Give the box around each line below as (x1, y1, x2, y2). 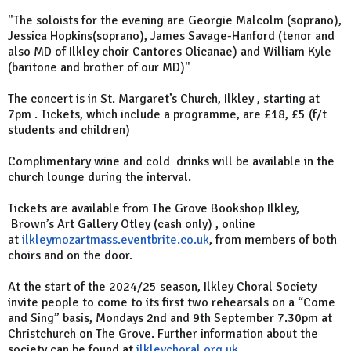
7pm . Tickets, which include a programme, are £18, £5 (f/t (8, 107, 327, 123)
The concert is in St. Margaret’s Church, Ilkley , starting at (8, 91, 320, 107)
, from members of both (209, 232, 337, 248)
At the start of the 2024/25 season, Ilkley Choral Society (8, 279, 317, 295)
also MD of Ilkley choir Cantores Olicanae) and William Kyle (8, 44, 331, 60)
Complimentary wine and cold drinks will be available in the (8, 154, 335, 170)
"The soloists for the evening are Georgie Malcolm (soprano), (8, 13, 342, 29)
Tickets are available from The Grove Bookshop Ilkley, (8, 201, 299, 217)
